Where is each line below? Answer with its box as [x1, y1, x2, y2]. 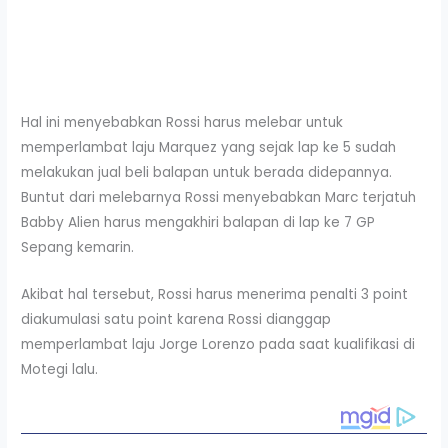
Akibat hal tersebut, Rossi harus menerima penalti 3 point [21, 285, 409, 305]
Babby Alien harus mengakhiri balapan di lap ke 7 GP [21, 213, 376, 233]
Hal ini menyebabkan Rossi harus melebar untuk [21, 113, 344, 133]
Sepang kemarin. [21, 238, 135, 258]
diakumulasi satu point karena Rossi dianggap [21, 310, 332, 330]
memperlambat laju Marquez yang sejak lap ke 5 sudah [21, 138, 397, 158]
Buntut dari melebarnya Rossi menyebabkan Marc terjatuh [21, 188, 417, 208]
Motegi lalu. [21, 360, 99, 380]
